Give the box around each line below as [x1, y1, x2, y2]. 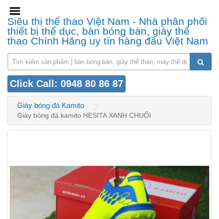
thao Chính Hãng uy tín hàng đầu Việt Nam [7, 35, 208, 47]
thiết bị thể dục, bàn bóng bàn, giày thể [7, 25, 190, 37]
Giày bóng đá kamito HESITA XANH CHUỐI [17, 111, 151, 120]
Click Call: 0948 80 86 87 [10, 78, 123, 89]
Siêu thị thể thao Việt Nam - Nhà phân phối [7, 16, 207, 27]
